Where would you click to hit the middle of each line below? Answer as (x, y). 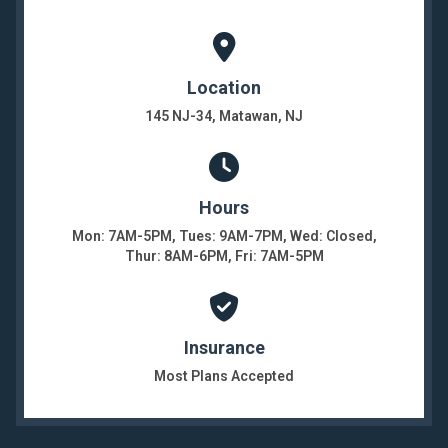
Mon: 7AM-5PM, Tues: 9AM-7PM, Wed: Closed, (224, 236)
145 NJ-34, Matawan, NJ (224, 116)
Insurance (224, 348)
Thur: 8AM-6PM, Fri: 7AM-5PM (224, 256)
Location (224, 88)
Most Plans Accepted (224, 376)
